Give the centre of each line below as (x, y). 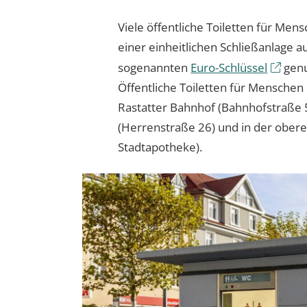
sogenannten (155, 67)
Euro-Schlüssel (229, 67)
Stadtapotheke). (160, 147)
